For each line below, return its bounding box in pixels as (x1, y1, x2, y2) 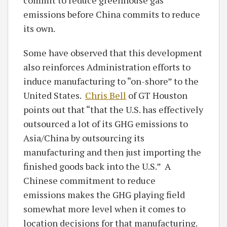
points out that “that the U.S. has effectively (23, 103, 203, 116)
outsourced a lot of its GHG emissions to (23, 117, 188, 130)
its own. (23, 22, 55, 34)
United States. (23, 89, 85, 101)
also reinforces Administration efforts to (23, 60, 191, 73)
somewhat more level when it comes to (23, 202, 185, 215)
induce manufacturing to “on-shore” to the (23, 74, 199, 87)
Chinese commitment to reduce (23, 174, 156, 186)
